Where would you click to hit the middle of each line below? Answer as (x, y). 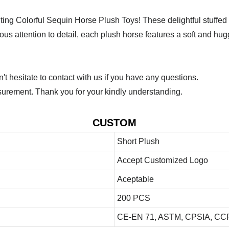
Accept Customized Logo (162, 160)
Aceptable (135, 179)
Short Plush (138, 141)
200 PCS (133, 198)
